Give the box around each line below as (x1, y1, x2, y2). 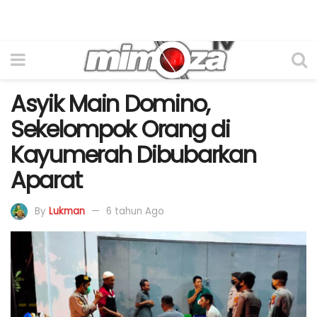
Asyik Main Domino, (11, 88, 209, 120)
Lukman (49, 204, 85, 218)
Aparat (11, 164, 82, 196)
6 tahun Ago (106, 204, 164, 218)
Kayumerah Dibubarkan (11, 139, 256, 171)
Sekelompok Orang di (11, 113, 230, 145)
